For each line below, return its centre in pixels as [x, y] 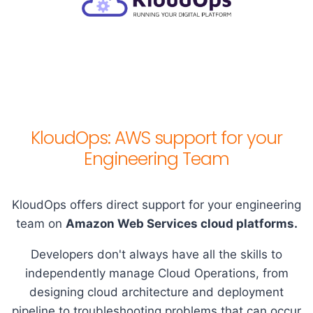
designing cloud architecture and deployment [156, 292]
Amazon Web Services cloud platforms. [181, 223]
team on [41, 223]
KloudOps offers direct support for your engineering [156, 204]
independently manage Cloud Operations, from [156, 273]
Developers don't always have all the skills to [156, 254]
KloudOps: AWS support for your [156, 138]
